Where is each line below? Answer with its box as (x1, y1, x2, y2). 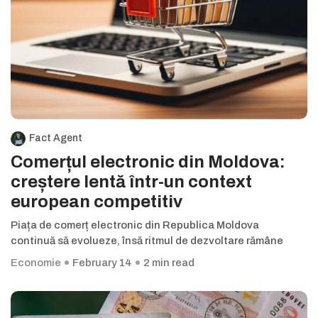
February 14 (72, 257, 132, 269)
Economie (11, 257, 61, 269)
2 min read (143, 257, 194, 269)
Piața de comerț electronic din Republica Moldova (11, 219, 259, 231)
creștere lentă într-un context (11, 172, 252, 192)
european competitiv (11, 192, 182, 212)
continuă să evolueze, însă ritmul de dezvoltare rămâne (11, 235, 283, 247)
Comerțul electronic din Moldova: (11, 153, 285, 172)
